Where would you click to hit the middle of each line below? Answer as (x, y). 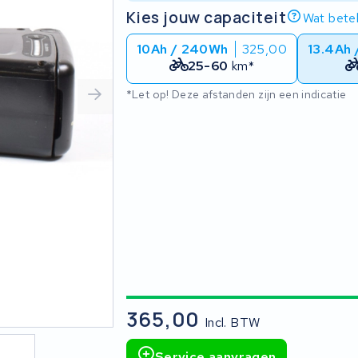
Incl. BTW (232, 323)
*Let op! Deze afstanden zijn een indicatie (236, 94)
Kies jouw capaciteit (206, 18)
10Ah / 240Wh (182, 49)
